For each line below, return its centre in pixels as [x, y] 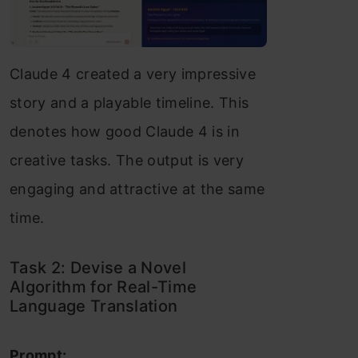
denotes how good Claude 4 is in [125, 132]
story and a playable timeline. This [129, 103]
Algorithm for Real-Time [103, 287]
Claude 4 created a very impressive [133, 74]
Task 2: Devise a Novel [98, 268]
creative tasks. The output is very [127, 161]
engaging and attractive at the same [137, 189]
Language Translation [94, 306]
